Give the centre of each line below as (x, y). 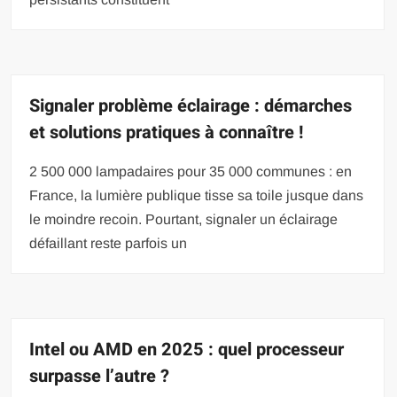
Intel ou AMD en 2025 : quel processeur (187, 350)
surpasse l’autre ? (100, 376)
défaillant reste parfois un (109, 243)
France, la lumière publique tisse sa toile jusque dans (197, 195)
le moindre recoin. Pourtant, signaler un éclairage (184, 219)
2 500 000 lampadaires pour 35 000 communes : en (191, 171)
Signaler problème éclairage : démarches (191, 106)
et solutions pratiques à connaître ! (167, 132)
